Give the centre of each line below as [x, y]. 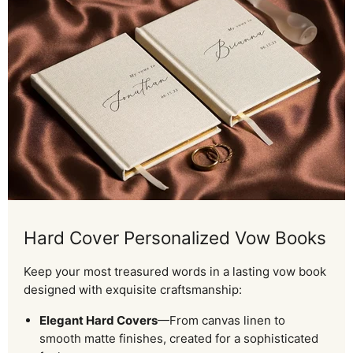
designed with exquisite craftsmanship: [133, 289]
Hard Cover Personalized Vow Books [175, 238]
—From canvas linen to [221, 320]
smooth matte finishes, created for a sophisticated [179, 338]
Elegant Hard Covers [98, 320]
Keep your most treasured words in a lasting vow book [175, 271]
